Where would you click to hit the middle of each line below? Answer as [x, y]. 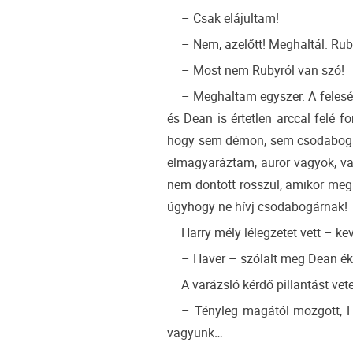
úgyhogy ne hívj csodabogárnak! [257, 207]
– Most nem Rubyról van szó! [263, 71]
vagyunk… [195, 333]
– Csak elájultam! [230, 19]
